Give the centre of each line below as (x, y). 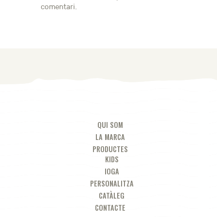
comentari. (59, 7)
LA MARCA (110, 137)
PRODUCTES (110, 149)
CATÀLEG (112, 196)
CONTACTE (110, 208)
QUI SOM (110, 125)
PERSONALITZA (112, 184)
